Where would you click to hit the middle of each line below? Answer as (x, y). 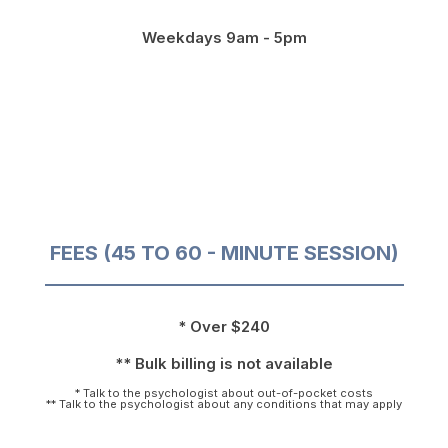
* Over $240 (224, 327)
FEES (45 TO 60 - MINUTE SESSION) (224, 253)
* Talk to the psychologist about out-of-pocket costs (224, 393)
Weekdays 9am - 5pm (224, 38)
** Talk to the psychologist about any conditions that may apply (224, 404)
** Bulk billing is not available (224, 364)
